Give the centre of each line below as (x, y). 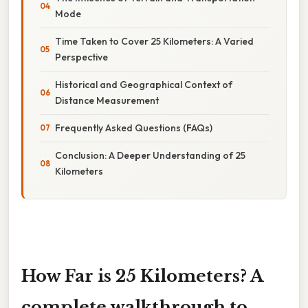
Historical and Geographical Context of (144, 84)
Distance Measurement (107, 100)
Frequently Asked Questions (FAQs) (134, 128)
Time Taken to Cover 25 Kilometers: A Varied (154, 41)
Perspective (81, 57)
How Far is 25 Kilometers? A (142, 276)
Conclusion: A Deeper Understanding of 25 (150, 155)
